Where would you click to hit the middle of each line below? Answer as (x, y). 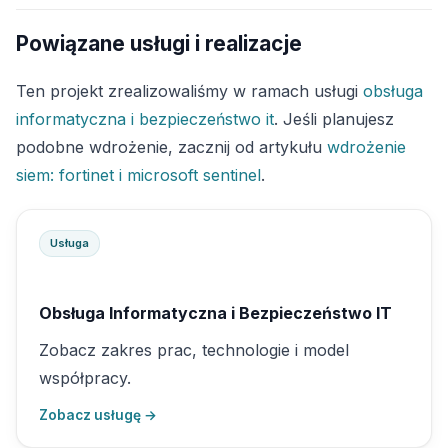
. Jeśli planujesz (334, 119)
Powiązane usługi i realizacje (159, 43)
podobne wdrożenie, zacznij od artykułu (171, 147)
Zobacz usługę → (98, 415)
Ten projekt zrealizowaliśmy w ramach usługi (189, 91)
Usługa (69, 243)
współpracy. (85, 378)
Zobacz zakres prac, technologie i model (194, 350)
